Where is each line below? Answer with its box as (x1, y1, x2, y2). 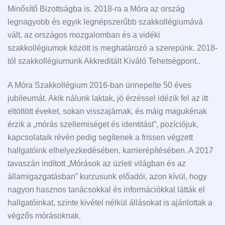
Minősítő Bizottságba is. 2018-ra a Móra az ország (8, 4, 185, 13)
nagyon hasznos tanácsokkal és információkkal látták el (8, 185, 205, 194)
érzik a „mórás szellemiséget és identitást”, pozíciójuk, (8, 120, 198, 129)
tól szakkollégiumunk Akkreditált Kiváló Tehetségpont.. (8, 56, 200, 65)
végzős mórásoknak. (8, 211, 81, 220)
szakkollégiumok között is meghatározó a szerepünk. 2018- (8, 43, 217, 52)
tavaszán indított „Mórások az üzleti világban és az (8, 159, 186, 168)
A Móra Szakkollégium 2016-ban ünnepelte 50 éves (8, 81, 191, 90)
